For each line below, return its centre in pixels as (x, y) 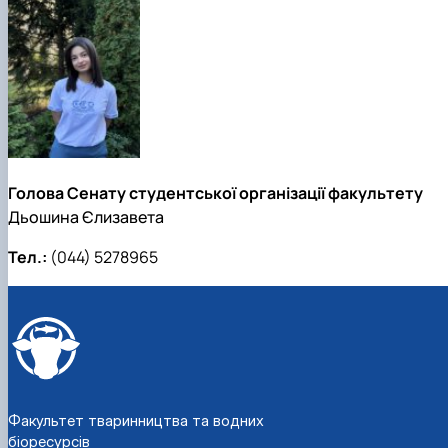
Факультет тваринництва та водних (136, 420)
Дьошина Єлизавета (86, 216)
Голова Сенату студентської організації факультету (215, 192)
